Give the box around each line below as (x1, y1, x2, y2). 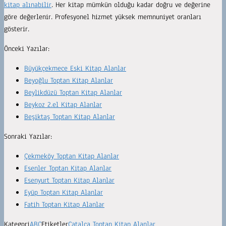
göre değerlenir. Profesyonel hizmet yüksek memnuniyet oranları (4, 12, 201, 22)
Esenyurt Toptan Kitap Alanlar (24, 176, 115, 186)
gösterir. (4, 24, 29, 34)
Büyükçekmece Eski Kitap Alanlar (24, 64, 126, 74)
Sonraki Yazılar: (4, 132, 52, 142)
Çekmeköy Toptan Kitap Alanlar (24, 151, 119, 161)
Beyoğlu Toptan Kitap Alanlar (24, 76, 113, 86)
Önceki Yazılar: (4, 44, 49, 54)
